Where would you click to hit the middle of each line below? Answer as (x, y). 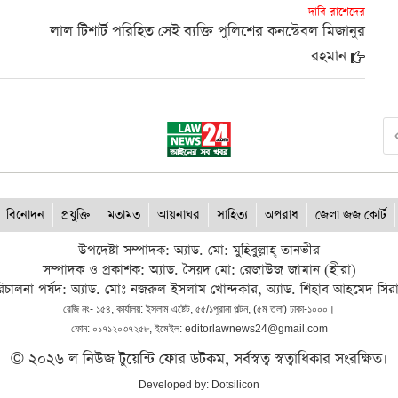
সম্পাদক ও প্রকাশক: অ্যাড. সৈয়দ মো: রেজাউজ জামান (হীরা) (199, 270)
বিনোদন (25, 215)
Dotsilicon (235, 385)
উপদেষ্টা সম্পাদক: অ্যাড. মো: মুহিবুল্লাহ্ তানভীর (199, 250)
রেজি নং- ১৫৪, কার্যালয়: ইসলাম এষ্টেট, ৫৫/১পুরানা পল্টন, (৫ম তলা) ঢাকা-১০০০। (199, 309)
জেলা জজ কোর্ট (351, 215)
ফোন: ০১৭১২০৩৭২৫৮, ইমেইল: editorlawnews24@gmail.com (199, 329)
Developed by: (175, 385)
